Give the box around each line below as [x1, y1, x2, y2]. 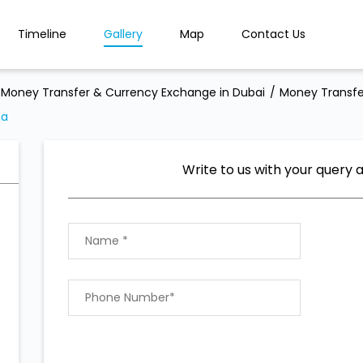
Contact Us [241, 25, 305, 42]
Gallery [103, 25, 143, 42]
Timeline [17, 25, 66, 42]
